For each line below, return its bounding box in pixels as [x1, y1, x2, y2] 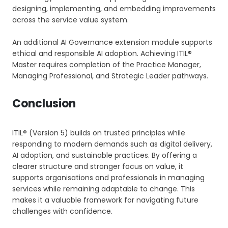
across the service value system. [12, 14, 129, 25]
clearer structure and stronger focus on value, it [12, 161, 183, 172]
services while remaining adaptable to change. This [12, 183, 195, 194]
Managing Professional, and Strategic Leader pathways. [12, 70, 208, 81]
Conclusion [12, 95, 76, 111]
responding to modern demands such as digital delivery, [12, 138, 212, 149]
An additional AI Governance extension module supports [12, 37, 212, 47]
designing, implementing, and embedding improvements [12, 3, 216, 14]
